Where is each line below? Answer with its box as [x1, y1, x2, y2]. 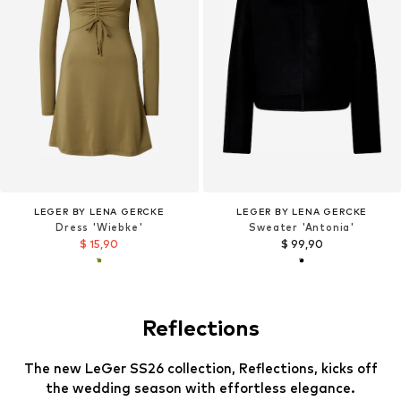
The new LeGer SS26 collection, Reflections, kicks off [23, 359, 378, 377]
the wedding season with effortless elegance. [46, 379, 355, 397]
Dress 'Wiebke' [55, 221, 143, 235]
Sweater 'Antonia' [249, 221, 355, 235]
